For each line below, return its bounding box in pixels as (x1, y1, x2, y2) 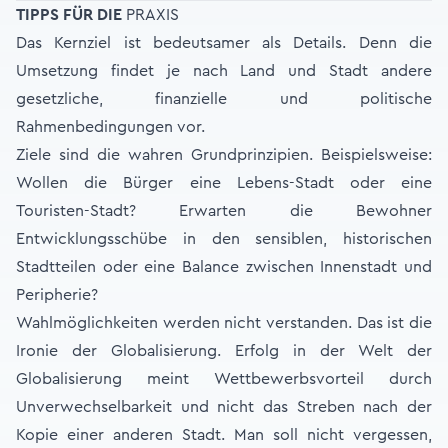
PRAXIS (122, 7, 179, 23)
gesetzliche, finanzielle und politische (16, 91, 432, 107)
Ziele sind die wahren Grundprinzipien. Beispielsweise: (16, 147, 432, 163)
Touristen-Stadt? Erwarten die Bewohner (16, 203, 432, 219)
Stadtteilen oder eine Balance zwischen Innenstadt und (16, 259, 432, 275)
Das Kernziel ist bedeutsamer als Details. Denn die (16, 35, 432, 51)
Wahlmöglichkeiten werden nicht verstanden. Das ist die (16, 315, 432, 331)
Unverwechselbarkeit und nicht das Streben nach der (16, 399, 432, 415)
